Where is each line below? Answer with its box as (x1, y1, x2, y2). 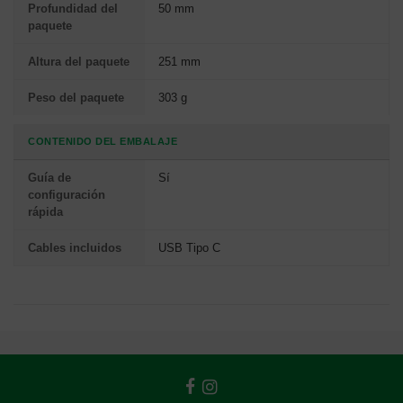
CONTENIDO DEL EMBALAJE (28, 136, 177, 148)
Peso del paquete (28, 91, 124, 105)
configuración (28, 188, 105, 202)
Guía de (28, 171, 71, 185)
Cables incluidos (28, 241, 121, 255)
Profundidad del (28, 2, 118, 16)
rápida (28, 205, 63, 219)
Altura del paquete (28, 55, 130, 69)
